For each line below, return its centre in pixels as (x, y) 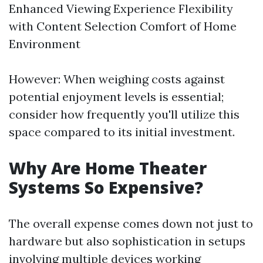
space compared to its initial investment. (122, 132)
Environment (45, 44)
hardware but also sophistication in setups (127, 241)
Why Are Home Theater (108, 168)
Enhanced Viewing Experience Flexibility (121, 9)
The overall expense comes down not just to (131, 223)
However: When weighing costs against (117, 79)
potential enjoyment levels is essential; (116, 97)
